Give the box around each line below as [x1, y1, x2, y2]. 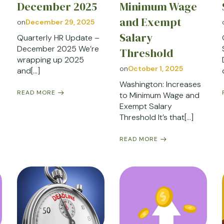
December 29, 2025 [25, 17, 94, 27]
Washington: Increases [119, 79, 201, 90]
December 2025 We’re [16, 43, 99, 54]
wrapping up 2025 [16, 54, 84, 65]
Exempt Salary [119, 101, 172, 112]
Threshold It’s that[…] [119, 112, 193, 123]
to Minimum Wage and [119, 90, 199, 101]
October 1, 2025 [127, 64, 183, 73]
